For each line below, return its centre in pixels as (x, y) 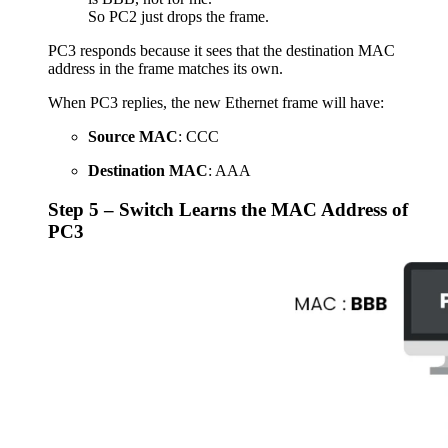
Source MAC (133, 137)
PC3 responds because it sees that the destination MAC (221, 51)
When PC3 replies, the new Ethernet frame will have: (216, 103)
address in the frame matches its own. (165, 69)
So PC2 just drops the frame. (178, 17)
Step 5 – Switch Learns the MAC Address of (228, 210)
